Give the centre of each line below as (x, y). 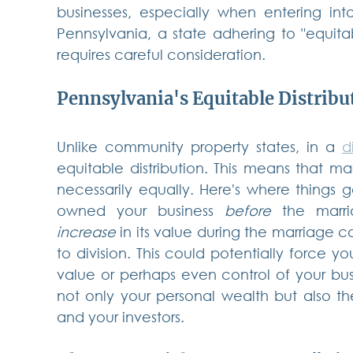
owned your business (141, 211)
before (247, 211)
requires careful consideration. (161, 55)
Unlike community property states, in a (199, 147)
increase (86, 232)
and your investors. (121, 317)
